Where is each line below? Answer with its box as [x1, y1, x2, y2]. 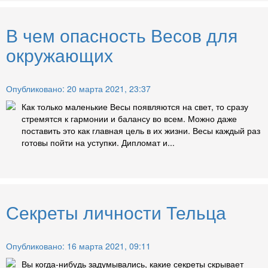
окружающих [6, 42, 113, 68]
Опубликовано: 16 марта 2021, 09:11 [6, 240, 151, 252]
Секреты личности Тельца [6, 199, 226, 226]
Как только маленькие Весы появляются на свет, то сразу [22, 100, 248, 113]
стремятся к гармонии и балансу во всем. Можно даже [22, 112, 237, 125]
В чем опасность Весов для [6, 22, 237, 48]
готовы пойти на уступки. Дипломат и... [22, 136, 175, 149]
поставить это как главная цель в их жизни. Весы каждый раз [22, 124, 260, 137]
